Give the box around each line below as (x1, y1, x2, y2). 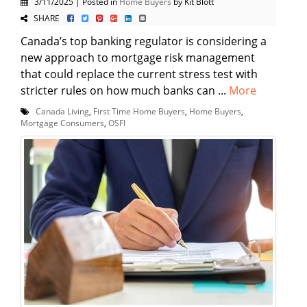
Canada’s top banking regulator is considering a (21, 34, 267, 49)
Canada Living (36, 106, 89, 117)
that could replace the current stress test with (21, 66, 258, 82)
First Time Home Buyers (93, 106, 185, 117)
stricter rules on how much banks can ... (21, 83, 229, 99)
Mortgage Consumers (21, 117, 104, 129)
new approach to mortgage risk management (21, 50, 255, 66)
